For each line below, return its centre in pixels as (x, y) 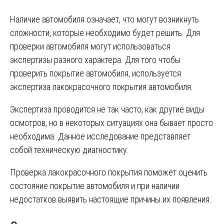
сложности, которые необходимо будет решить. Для (105, 32)
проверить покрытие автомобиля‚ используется (95, 73)
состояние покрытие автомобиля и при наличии (95, 185)
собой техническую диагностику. (69, 149)
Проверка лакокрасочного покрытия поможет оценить (109, 172)
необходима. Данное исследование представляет (100, 136)
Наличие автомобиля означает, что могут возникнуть (104, 19)
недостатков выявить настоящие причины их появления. (111, 199)
